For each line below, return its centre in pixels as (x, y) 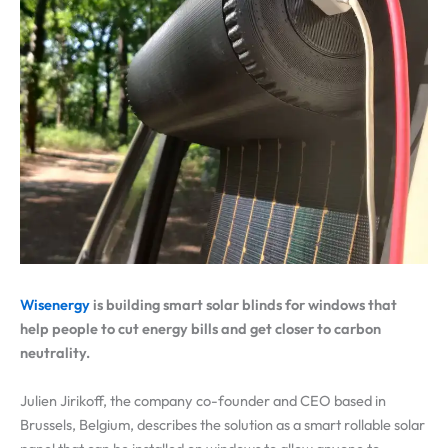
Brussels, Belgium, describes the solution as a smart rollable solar (222, 424)
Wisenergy (56, 305)
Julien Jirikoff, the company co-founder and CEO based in (203, 400)
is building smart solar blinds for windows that (245, 305)
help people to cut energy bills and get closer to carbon (200, 329)
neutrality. (55, 353)
